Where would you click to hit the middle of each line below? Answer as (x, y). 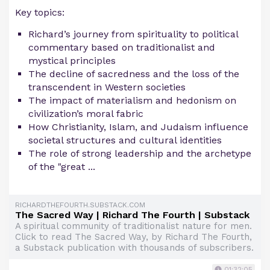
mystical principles (72, 61)
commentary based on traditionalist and (122, 48)
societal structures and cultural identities (125, 140)
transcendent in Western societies (107, 87)
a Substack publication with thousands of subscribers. (134, 248)
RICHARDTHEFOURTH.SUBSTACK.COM (80, 205)
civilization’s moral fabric (86, 114)
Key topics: (40, 13)
